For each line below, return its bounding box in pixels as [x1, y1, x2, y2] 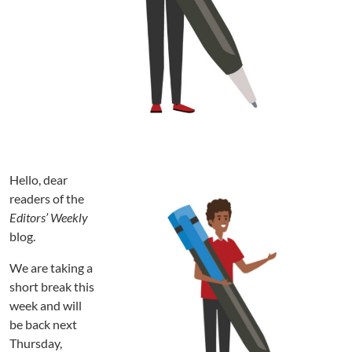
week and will [9, 298, 82, 313]
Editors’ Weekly [9, 210, 88, 225]
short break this [9, 279, 94, 295]
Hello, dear [9, 172, 68, 188]
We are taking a [9, 260, 93, 276]
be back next [9, 317, 77, 332]
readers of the [9, 191, 84, 207]
